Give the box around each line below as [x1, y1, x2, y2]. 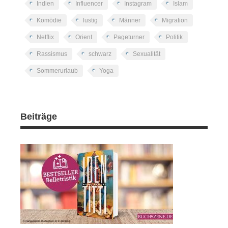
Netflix [37, 34, 54, 41]
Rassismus [37, 50, 68, 58]
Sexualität [133, 50, 161, 58]
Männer [119, 17, 141, 24]
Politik [166, 34, 183, 41]
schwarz [89, 50, 112, 58]
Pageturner [113, 34, 145, 41]
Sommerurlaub [37, 67, 78, 75]
